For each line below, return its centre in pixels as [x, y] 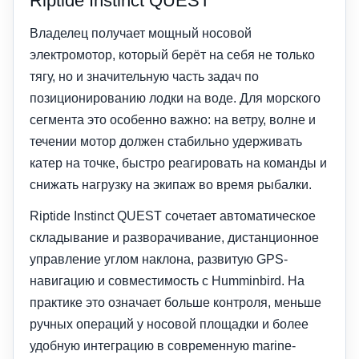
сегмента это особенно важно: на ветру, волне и [173, 119]
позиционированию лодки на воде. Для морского [175, 98]
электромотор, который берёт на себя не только [172, 54]
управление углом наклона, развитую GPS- [159, 259]
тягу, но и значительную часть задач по [144, 76]
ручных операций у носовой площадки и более [169, 324]
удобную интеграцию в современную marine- [163, 345]
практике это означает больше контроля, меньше [175, 302]
